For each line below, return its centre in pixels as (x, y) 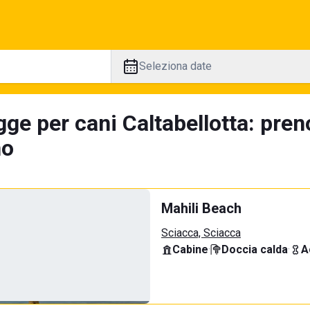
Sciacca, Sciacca (201, 233)
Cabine (190, 249)
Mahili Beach (201, 208)
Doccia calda (255, 249)
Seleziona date (175, 66)
